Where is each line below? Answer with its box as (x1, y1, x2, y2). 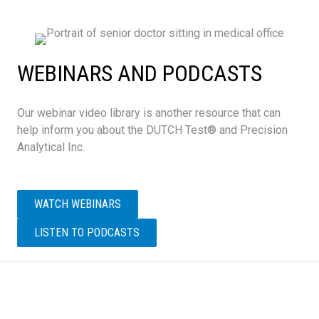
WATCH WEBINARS (34, 197, 121, 211)
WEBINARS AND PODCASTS (17, 59, 262, 87)
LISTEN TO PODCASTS (34, 225, 140, 239)
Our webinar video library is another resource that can (17, 105, 281, 120)
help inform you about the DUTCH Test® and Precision (17, 122, 288, 137)
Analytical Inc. (17, 140, 85, 154)
